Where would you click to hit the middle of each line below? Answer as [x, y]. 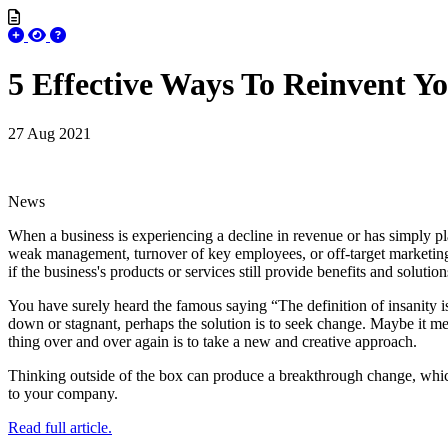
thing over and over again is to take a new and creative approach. [212, 341]
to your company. [63, 393]
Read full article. [60, 427]
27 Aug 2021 [49, 133]
